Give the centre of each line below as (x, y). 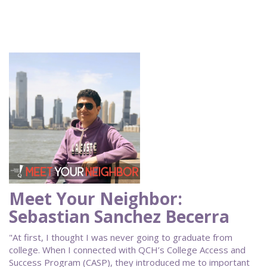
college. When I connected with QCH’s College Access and (127, 250)
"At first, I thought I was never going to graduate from (121, 237)
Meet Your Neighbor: (96, 198)
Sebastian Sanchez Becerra (119, 216)
